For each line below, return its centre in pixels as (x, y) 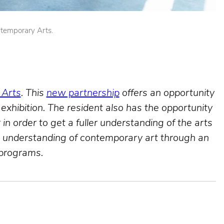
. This (33, 93)
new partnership (83, 93)
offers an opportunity (167, 93)
